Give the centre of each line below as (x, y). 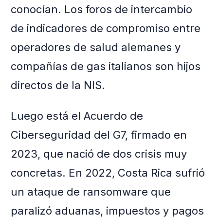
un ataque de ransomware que (91, 192)
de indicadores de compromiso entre (106, 28)
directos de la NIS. (58, 85)
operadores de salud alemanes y (96, 47)
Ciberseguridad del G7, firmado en (99, 135)
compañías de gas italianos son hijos (106, 66)
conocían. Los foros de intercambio (102, 9)
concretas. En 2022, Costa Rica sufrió (108, 173)
